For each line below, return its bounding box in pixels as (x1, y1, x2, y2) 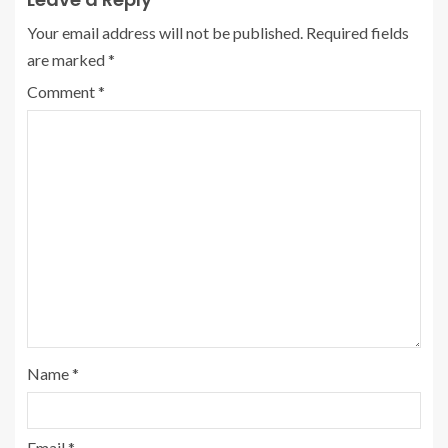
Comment (27, 82, 98, 101)
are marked (27, 50, 108, 69)
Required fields (306, 23, 409, 42)
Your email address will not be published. (27, 23, 303, 42)
